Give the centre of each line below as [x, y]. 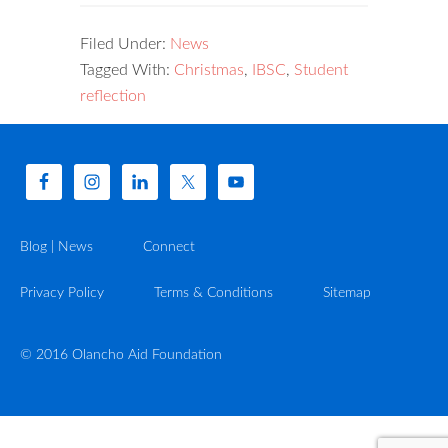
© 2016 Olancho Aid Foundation [121, 355]
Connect [169, 247]
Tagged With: [127, 70]
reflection [113, 96]
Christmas [209, 70]
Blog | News [56, 247]
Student [321, 70]
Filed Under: [125, 44]
